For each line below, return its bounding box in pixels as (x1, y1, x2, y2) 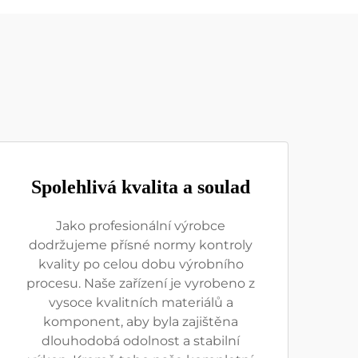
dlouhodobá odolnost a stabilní (42, 333, 240, 348)
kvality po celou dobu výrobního (38, 257, 244, 272)
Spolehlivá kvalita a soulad (31, 177, 250, 197)
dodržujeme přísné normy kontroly (29, 237, 253, 253)
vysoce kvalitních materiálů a (48, 295, 233, 310)
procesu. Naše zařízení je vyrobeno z (26, 276, 255, 291)
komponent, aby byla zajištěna (43, 314, 238, 329)
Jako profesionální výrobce (56, 218, 225, 233)
